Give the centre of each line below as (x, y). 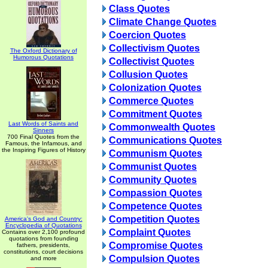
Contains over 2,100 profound (43, 232)
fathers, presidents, (43, 245)
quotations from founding (43, 238)
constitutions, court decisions (43, 252)
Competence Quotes (156, 206)
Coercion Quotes (147, 35)
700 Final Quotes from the (43, 137)
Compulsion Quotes (154, 259)
